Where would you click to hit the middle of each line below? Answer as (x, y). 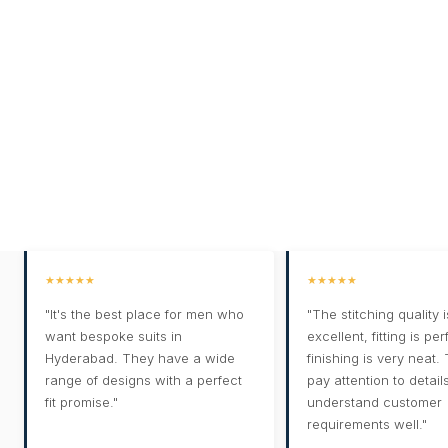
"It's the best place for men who (144, 314)
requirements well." (366, 424)
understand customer (374, 402)
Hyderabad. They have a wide (140, 358)
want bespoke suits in (113, 336)
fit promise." (81, 402)
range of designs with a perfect (143, 380)
